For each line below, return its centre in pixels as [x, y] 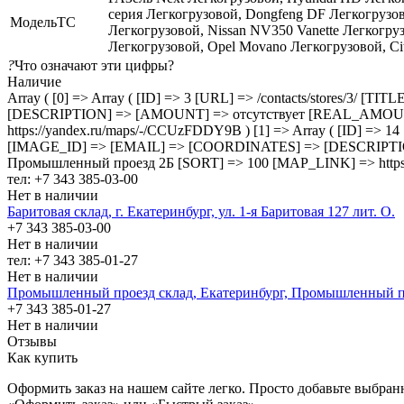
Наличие [34, 81]
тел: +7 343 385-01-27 [73, 260]
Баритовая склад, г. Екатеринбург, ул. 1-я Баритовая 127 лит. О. [201, 211]
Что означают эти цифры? [94, 65]
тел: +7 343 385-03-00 [73, 179]
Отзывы [32, 341]
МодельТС [43, 22]
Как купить [42, 357]
